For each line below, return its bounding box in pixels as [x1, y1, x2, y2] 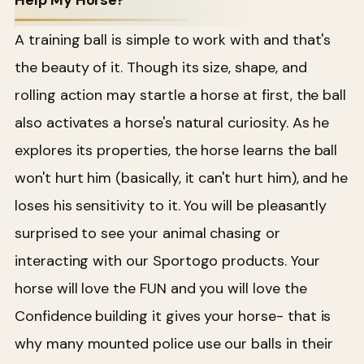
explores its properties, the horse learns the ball [15, 140, 338, 160]
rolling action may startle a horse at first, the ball [15, 84, 347, 105]
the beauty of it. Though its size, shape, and [15, 57, 307, 77]
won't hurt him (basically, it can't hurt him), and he [15, 167, 349, 188]
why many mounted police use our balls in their [15, 333, 333, 353]
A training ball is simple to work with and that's [15, 29, 331, 50]
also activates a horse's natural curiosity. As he [15, 112, 330, 132]
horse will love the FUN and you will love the [15, 278, 307, 298]
